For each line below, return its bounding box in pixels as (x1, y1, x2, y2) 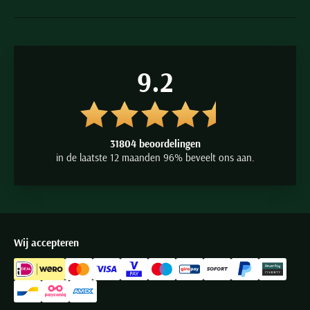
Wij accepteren (14, 236, 79, 249)
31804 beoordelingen (109, 137, 201, 150)
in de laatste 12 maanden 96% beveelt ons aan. (55, 151, 255, 164)
